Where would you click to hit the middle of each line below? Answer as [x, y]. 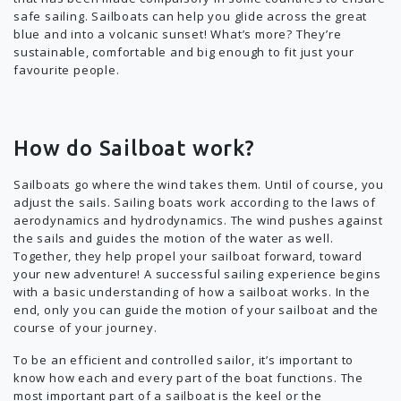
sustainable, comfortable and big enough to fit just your [184, 52]
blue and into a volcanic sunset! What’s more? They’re [178, 34]
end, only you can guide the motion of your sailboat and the [196, 310]
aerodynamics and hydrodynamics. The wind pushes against [198, 220]
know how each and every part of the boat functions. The [188, 378]
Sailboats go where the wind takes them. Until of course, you [199, 184]
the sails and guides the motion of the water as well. [174, 238]
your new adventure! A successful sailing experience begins [197, 274]
